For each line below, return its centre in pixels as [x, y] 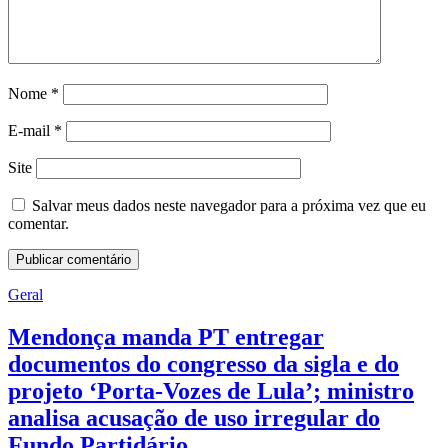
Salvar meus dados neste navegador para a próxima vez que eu [229, 206]
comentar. [38, 224]
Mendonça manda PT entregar [166, 337]
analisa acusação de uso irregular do [194, 418]
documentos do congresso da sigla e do [203, 364]
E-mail [31, 131]
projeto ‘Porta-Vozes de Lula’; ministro [211, 391]
